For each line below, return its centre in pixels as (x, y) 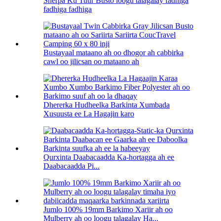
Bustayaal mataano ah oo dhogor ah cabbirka (113, 52)
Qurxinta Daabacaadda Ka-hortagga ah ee (109, 157)
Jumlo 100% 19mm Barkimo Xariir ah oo (108, 209)
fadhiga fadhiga (68, 9)
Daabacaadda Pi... (72, 166)
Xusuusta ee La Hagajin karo (89, 113)
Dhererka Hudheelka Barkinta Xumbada (107, 105)
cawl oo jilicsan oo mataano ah (91, 61)
